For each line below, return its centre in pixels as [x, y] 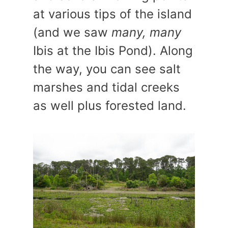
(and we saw [72, 32]
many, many [146, 32]
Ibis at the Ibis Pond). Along [113, 51]
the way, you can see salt [107, 69]
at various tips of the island [112, 14]
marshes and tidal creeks [106, 87]
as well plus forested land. [111, 106]
